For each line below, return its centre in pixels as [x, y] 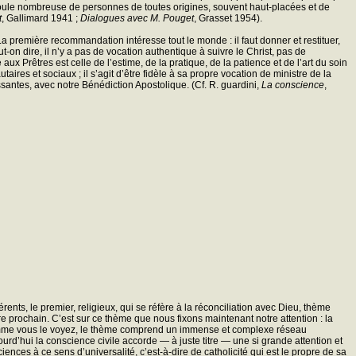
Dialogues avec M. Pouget [137, 18]
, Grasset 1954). [228, 18]
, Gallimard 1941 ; [41, 18]
